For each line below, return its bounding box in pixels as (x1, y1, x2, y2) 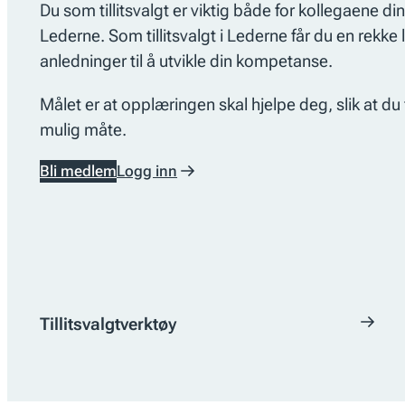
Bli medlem (40, 161, 118, 180)
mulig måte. (40, 118, 127, 140)
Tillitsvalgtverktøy (40, 314, 177, 335)
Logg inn (117, 161, 178, 180)
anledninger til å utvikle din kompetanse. (40, 51, 334, 72)
